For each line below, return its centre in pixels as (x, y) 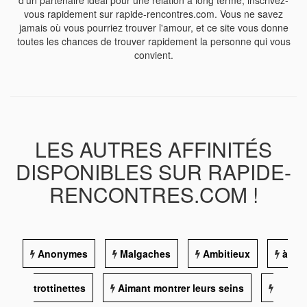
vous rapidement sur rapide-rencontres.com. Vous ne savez (153, 14)
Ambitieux (226, 254)
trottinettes (60, 288)
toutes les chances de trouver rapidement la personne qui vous (153, 41)
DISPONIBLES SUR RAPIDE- (153, 172)
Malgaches (145, 254)
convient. (153, 55)
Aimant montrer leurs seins (181, 288)
